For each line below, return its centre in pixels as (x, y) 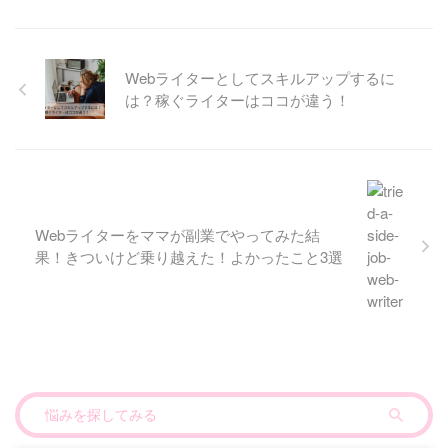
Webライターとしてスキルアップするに (260, 78)
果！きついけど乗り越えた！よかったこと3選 (189, 257)
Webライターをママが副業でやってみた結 (177, 235)
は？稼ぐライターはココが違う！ (237, 100)
